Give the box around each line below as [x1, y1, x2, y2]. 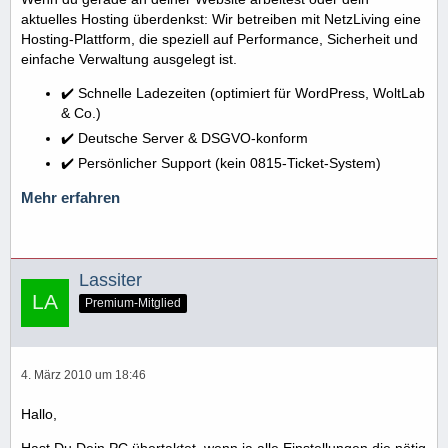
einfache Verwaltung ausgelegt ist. [21, 51, 237, 67]
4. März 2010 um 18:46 [21, 368, 146, 383]
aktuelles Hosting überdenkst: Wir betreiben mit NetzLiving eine [21, 11, 421, 27]
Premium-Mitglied [85, 296, 181, 311]
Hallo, [21, 406, 57, 423]
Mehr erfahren [21, 189, 120, 206]
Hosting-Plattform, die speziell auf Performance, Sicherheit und [21, 31, 418, 47]
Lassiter [79, 270, 142, 291]
